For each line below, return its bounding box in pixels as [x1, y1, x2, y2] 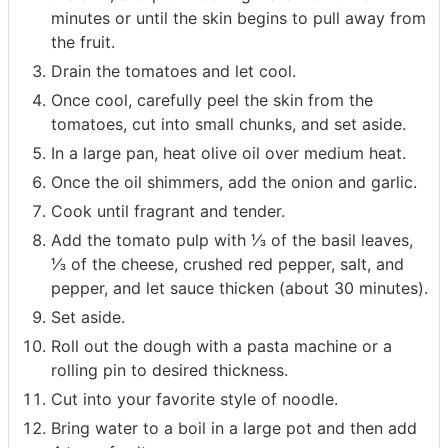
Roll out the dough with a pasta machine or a [51, 336, 392, 357]
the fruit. [51, 32, 115, 53]
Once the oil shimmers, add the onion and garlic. [51, 172, 417, 193]
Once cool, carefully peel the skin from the [51, 90, 373, 111]
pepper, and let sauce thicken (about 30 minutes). [51, 278, 428, 299]
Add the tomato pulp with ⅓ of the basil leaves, [51, 230, 413, 251]
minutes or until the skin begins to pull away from [51, 8, 426, 29]
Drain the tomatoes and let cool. [51, 61, 296, 82]
